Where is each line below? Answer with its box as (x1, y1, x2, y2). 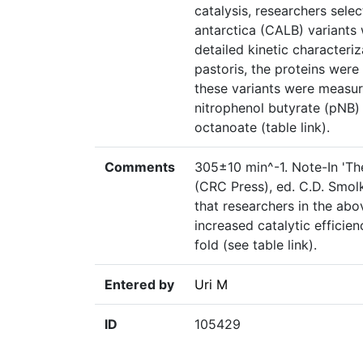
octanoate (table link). (194, 119, 330, 136)
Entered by (105, 276, 174, 293)
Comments (105, 159, 175, 176)
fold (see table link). (194, 237, 317, 254)
